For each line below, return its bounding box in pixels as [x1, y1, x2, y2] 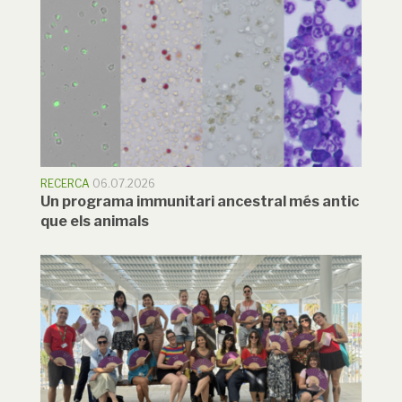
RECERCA [40, 176, 90, 190]
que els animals [40, 212, 149, 230]
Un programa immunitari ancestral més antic [40, 192, 359, 210]
